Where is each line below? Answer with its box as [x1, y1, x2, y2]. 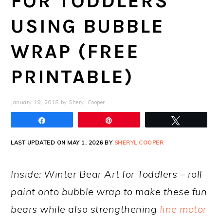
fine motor [159, 202, 207, 215]
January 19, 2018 [11, 98, 59, 106]
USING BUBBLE [11, 14, 165, 37]
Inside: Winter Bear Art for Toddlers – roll [11, 167, 202, 180]
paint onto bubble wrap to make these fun [11, 185, 207, 198]
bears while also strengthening [11, 202, 160, 215]
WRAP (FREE [11, 39, 140, 63]
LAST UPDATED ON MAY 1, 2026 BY [11, 139, 114, 146]
